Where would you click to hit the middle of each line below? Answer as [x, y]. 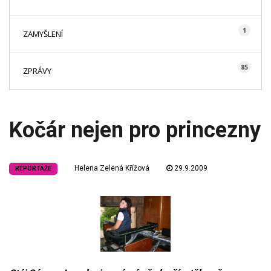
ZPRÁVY [37, 71]
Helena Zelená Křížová [112, 168]
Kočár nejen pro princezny [135, 130]
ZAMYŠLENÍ [43, 34]
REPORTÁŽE [33, 168]
